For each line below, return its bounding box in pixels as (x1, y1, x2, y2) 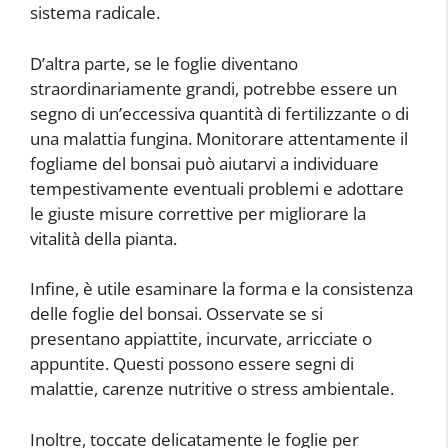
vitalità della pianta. (30, 226, 177, 250)
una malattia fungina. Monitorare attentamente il (30, 126, 408, 150)
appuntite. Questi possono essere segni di (30, 352, 354, 376)
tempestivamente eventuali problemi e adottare (30, 176, 404, 200)
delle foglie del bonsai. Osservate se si (30, 302, 323, 326)
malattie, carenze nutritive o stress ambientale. (30, 377, 394, 401)
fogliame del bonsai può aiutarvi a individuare (30, 151, 379, 175)
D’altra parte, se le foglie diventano (30, 51, 298, 75)
